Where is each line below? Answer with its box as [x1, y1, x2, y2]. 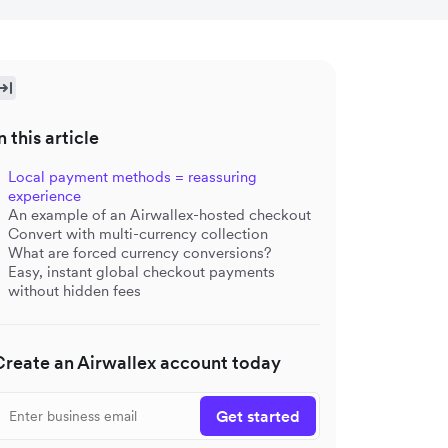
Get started [216, 406, 300, 426]
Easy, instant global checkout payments [8, 262, 275, 281]
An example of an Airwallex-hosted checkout [8, 205, 311, 224]
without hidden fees [8, 281, 141, 300]
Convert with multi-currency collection [8, 224, 268, 243]
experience [8, 186, 81, 205]
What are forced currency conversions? [8, 243, 272, 262]
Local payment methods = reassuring [8, 167, 257, 186]
